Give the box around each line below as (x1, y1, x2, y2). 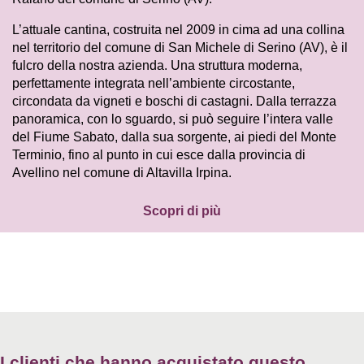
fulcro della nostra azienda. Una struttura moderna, (12, 58, 302, 73)
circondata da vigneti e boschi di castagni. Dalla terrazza (12, 94, 336, 109)
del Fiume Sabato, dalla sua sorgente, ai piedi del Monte (12, 130, 336, 145)
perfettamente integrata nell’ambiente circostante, (12, 76, 295, 91)
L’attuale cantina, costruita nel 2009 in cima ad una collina (12, 23, 344, 37)
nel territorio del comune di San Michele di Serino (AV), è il (12, 41, 348, 55)
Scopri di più (143, 204, 221, 219)
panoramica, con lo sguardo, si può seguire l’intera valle (12, 112, 333, 127)
